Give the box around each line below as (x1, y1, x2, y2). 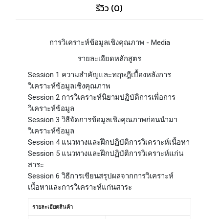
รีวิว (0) (96, 1, 123, 15)
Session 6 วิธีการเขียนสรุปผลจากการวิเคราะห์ (28, 172, 174, 181)
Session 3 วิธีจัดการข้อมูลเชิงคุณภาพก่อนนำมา (28, 115, 178, 125)
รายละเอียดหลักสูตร (78, 54, 141, 64)
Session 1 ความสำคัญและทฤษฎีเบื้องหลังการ (28, 70, 172, 80)
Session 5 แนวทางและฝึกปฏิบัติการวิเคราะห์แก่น (28, 149, 184, 158)
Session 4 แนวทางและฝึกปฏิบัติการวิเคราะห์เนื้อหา (28, 138, 190, 147)
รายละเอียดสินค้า (32, 203, 73, 211)
